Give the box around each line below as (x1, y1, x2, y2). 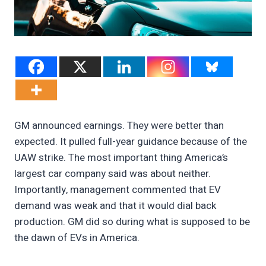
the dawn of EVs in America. (14, 230, 140, 245)
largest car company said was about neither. (14, 166, 211, 181)
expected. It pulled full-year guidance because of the (14, 134, 247, 149)
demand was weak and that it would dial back (14, 198, 216, 213)
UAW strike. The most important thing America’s (14, 150, 228, 165)
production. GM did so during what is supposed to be (14, 214, 250, 229)
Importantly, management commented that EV (14, 182, 221, 197)
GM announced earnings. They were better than (14, 118, 224, 133)
